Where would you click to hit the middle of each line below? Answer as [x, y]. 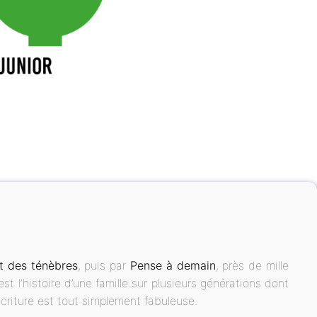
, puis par [104, 266]
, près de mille [252, 266]
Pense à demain [173, 266]
